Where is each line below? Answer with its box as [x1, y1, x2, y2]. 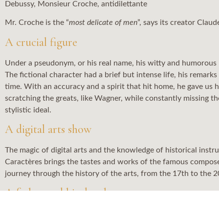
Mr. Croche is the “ [5, 19, 69, 27]
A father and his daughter [5, 186, 123, 200]
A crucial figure [5, 35, 77, 49]
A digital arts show [5, 122, 91, 136]
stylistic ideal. [5, 106, 51, 114]
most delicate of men [69, 19, 137, 27]
